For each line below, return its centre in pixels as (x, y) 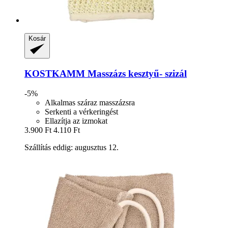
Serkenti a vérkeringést (81, 111)
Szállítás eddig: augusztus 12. (72, 147)
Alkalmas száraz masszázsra (90, 102)
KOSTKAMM (55, 73)
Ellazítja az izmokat (76, 121)
